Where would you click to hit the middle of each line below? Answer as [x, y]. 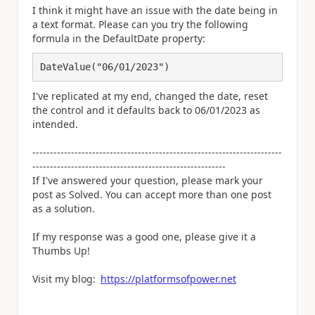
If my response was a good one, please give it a [144, 236]
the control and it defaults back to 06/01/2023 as [146, 110]
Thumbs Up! [61, 250]
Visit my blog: [65, 278]
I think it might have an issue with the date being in [155, 10]
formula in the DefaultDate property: [119, 38]
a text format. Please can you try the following [140, 24]
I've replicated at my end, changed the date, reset [150, 96]
